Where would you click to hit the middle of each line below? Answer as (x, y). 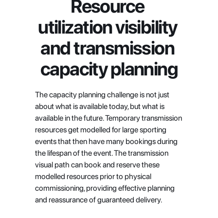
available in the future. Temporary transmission (108, 118)
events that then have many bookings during (106, 141)
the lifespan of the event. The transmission (101, 153)
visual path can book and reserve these (97, 165)
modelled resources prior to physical (93, 176)
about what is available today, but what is (100, 106)
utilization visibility (108, 27)
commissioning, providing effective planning (105, 188)
